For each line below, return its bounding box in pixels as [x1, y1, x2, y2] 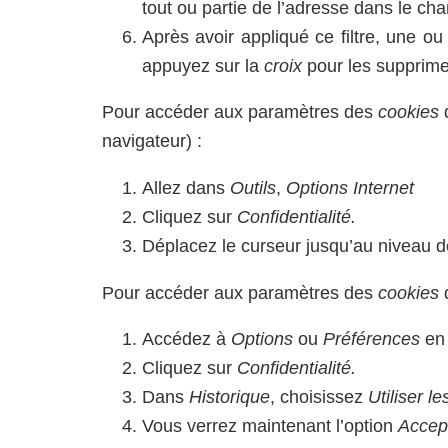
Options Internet [286, 177, 414, 198]
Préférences [323, 329, 420, 350]
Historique [189, 387, 270, 408]
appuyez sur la [142, 55, 259, 76]
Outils [230, 177, 276, 198]
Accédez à [142, 329, 231, 350]
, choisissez [270, 387, 368, 408]
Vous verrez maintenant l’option [142, 416, 398, 437]
